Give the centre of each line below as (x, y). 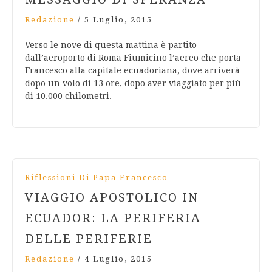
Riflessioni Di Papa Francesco (97, 178)
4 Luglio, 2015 (118, 259)
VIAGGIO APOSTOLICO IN (112, 198)
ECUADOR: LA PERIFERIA (113, 218)
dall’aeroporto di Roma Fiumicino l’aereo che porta (133, 58)
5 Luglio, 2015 (118, 20)
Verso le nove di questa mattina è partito (111, 45)
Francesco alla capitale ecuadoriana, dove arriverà (132, 71)
